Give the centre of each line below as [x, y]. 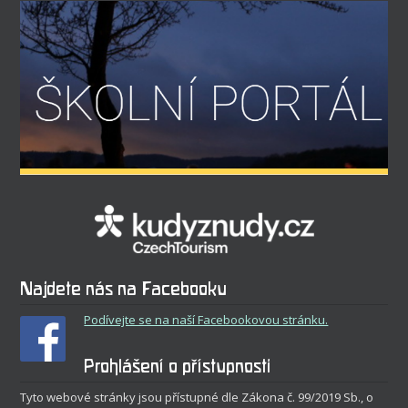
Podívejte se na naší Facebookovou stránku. [206, 319]
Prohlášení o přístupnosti [178, 366]
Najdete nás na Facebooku [124, 289]
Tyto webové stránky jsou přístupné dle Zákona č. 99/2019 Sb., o [197, 397]
